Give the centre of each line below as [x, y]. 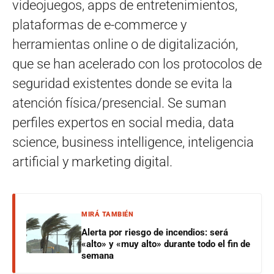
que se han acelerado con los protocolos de [137, 64]
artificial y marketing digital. [92, 161]
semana [98, 255]
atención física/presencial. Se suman [119, 103]
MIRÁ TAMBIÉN [107, 214]
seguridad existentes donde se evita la [122, 83]
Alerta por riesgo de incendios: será [155, 232]
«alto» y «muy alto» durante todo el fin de [166, 244]
